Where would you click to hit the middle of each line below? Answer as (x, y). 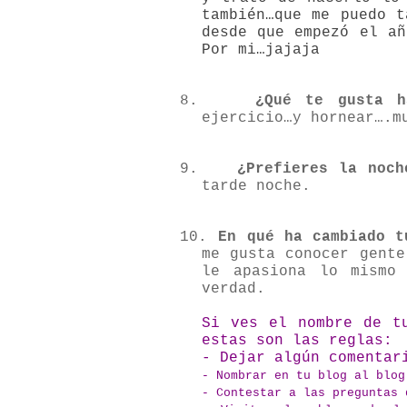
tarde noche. (256, 187)
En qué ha (266, 238)
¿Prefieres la (303, 169)
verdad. (233, 289)
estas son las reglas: (297, 341)
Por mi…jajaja (261, 50)
